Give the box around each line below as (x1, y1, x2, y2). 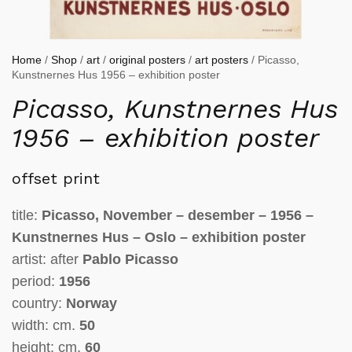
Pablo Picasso (82, 251, 178, 267)
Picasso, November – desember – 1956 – (42, 207, 313, 223)
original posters (109, 53, 185, 66)
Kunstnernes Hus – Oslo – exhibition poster (12, 229, 306, 245)
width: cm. (12, 317, 79, 333)
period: (12, 273, 59, 289)
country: (12, 295, 66, 311)
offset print (12, 169, 100, 188)
